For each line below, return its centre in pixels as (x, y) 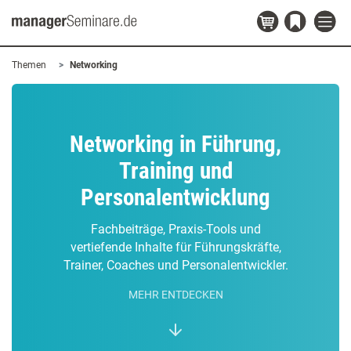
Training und (175, 171)
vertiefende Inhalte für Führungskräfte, (175, 247)
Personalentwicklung (175, 197)
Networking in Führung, (175, 144)
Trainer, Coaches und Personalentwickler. (175, 265)
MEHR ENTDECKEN (175, 295)
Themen (29, 65)
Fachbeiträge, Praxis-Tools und (175, 229)
